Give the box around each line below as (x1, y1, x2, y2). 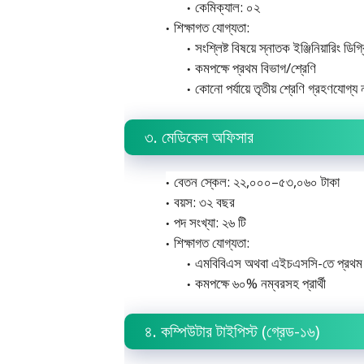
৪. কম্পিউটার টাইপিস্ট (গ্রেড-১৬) (145, 320, 320, 342)
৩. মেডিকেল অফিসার (145, 125, 253, 148)
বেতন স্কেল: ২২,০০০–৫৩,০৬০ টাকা (174, 171, 340, 191)
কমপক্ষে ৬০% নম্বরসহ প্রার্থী (194, 273, 326, 292)
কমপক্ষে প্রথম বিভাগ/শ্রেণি (194, 58, 316, 77)
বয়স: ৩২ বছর (174, 192, 235, 211)
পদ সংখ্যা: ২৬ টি (174, 212, 246, 232)
